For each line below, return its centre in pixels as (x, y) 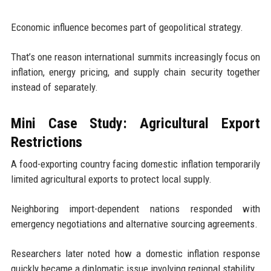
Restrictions (46, 142)
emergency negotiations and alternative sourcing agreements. (134, 224)
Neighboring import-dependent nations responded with (135, 208)
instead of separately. (54, 87)
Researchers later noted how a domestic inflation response (135, 253)
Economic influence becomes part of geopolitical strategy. (127, 27)
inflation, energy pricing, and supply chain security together (135, 72)
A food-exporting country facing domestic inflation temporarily (135, 164)
